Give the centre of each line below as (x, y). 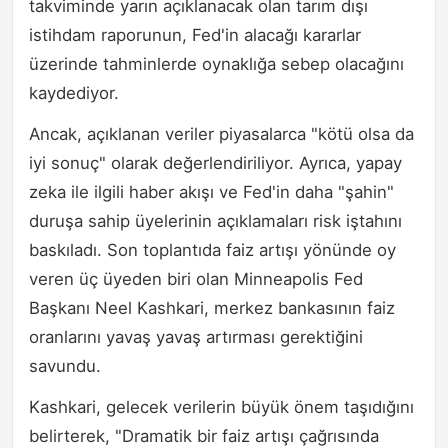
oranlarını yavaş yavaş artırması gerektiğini (196, 336)
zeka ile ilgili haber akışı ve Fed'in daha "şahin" (211, 191)
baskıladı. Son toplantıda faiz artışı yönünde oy (212, 249)
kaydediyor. (74, 92)
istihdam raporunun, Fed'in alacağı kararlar (195, 34)
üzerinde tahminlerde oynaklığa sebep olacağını (216, 63)
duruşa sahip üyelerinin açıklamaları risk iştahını (215, 220)
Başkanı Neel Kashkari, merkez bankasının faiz (212, 307)
